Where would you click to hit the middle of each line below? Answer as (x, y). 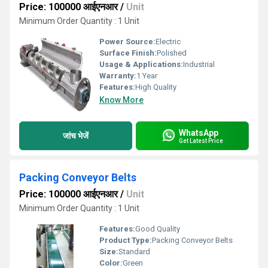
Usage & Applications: (141, 64)
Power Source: (127, 42)
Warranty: (118, 76)
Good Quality (158, 229)
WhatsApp (199, 133)
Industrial (199, 64)
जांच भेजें (76, 135)
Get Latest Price (201, 141)
